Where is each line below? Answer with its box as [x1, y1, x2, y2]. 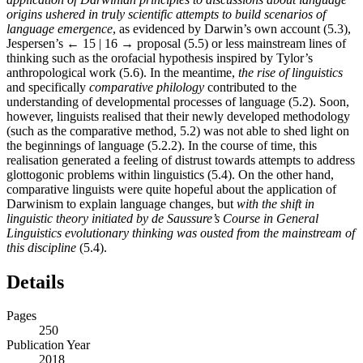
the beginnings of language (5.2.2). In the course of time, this [6, 138, 317, 152]
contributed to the [204, 79, 297, 94]
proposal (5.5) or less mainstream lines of [134, 36, 346, 50]
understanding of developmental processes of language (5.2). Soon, [6, 94, 349, 109]
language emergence [6, 21, 113, 36]
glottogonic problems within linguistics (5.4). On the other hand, [6, 167, 334, 181]
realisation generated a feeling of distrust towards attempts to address [6, 152, 355, 167]
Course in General [223, 211, 318, 225]
